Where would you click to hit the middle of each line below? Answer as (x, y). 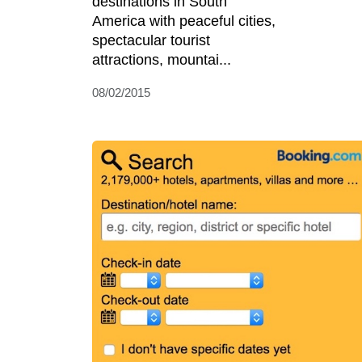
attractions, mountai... (162, 60)
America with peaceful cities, (184, 21)
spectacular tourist (151, 40)
